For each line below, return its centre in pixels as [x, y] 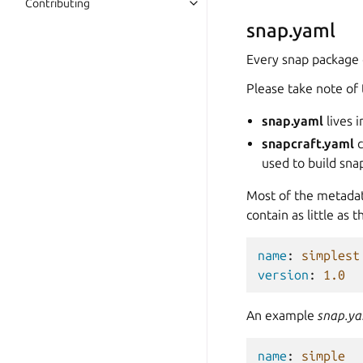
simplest [331, 255]
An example [282, 315]
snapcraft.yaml [308, 143]
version [283, 275]
